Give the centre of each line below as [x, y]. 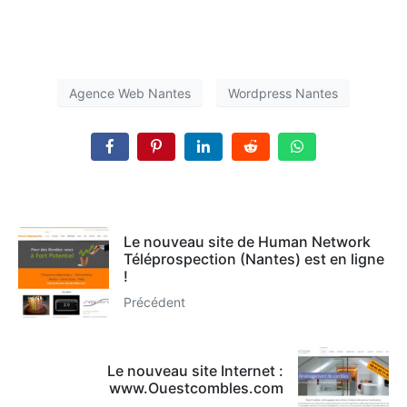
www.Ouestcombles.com [196, 387]
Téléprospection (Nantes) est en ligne [254, 259]
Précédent [154, 303]
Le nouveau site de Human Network [247, 242]
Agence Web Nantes [130, 93]
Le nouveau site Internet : [195, 370]
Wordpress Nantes [283, 93]
